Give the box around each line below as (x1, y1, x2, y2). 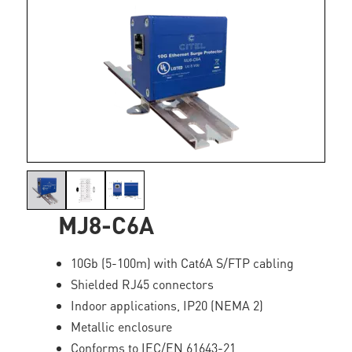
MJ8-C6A (58, 210, 155, 240)
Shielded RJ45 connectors (71, 276, 214, 292)
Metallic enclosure (71, 318, 173, 335)
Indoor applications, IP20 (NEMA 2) (71, 297, 264, 313)
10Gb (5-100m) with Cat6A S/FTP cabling (71, 255, 295, 271)
